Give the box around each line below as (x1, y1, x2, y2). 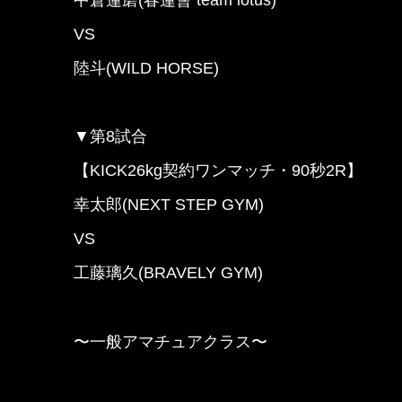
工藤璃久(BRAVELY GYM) (74, 264, 263, 283)
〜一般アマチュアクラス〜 (74, 332, 267, 351)
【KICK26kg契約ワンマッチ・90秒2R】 (74, 162, 363, 180)
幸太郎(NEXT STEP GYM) (74, 196, 264, 214)
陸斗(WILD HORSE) (74, 58, 219, 77)
